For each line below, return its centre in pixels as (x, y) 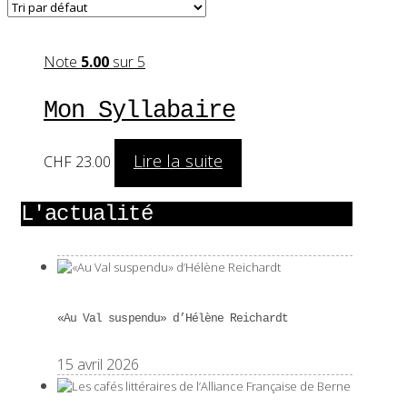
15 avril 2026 (98, 364)
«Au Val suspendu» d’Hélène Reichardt (173, 319)
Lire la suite (178, 161)
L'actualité (87, 214)
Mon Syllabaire (139, 111)
